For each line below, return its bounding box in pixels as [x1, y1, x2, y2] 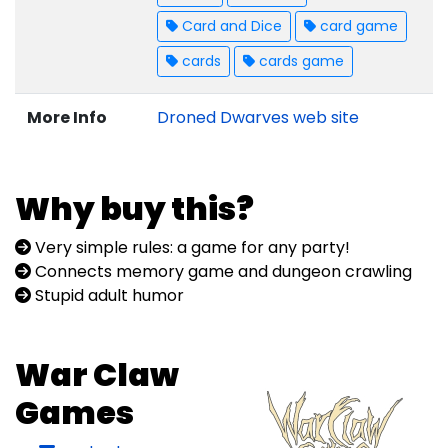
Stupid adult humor [31, 284, 184, 308]
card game [316, 16, 398, 37]
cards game [255, 51, 344, 72]
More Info [27, 106, 107, 130]
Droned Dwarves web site [157, 106, 359, 130]
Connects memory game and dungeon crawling [31, 260, 412, 284]
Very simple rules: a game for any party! [31, 236, 350, 260]
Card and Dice [178, 16, 282, 37]
